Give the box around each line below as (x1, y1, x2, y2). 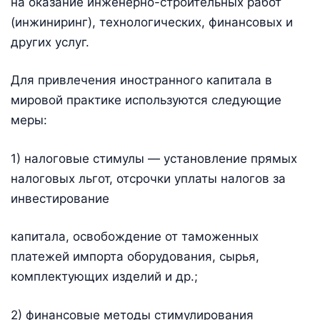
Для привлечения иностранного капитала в (11, 73, 272, 88)
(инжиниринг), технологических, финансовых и (11, 14, 293, 29)
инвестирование (11, 191, 109, 206)
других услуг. (11, 34, 89, 49)
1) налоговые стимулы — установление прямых (11, 151, 297, 166)
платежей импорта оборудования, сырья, (11, 249, 259, 264)
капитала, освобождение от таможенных (11, 229, 259, 244)
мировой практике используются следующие (11, 93, 281, 108)
